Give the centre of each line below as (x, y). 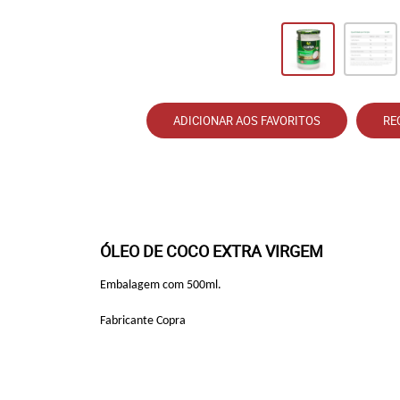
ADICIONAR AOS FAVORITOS (247, 121)
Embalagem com (143, 285)
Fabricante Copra (143, 321)
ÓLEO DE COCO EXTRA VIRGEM (212, 251)
